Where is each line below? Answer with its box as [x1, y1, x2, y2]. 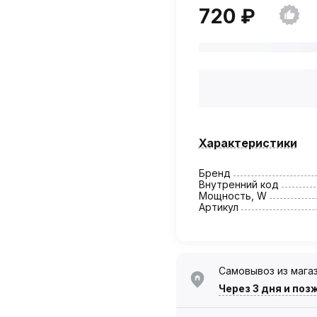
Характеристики [198, 135, 297, 150]
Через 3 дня [218, 282, 282, 294]
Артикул [198, 200, 238, 213]
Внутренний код [198, 178, 279, 190]
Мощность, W [198, 189, 267, 202]
